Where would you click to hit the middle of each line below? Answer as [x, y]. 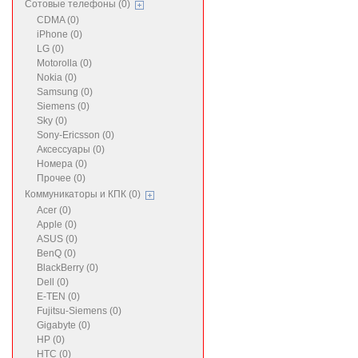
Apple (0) [57, 225]
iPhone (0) [60, 34]
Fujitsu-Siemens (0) [79, 311]
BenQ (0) [56, 253]
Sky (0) [52, 121]
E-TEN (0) [58, 296]
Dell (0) [53, 282]
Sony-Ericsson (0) [76, 135]
